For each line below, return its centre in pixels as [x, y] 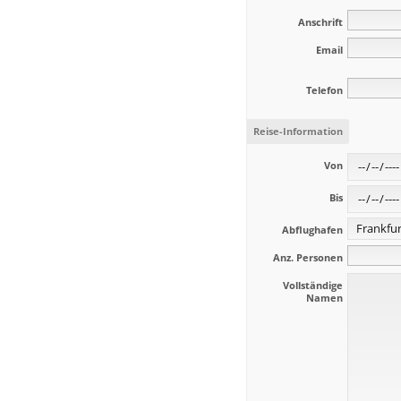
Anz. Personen [307, 257]
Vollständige [312, 285]
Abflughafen [312, 229]
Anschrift [320, 21]
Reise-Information [299, 131]
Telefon [324, 90]
